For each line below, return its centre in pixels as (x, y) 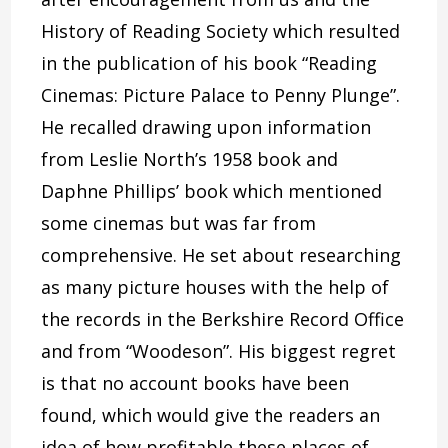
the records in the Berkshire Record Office (223, 319)
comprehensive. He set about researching (221, 255)
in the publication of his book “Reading (209, 63)
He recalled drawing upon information (206, 127)
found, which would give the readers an (211, 415)
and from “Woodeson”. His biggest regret (219, 351)
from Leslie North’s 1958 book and (190, 159)
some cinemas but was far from (179, 223)
